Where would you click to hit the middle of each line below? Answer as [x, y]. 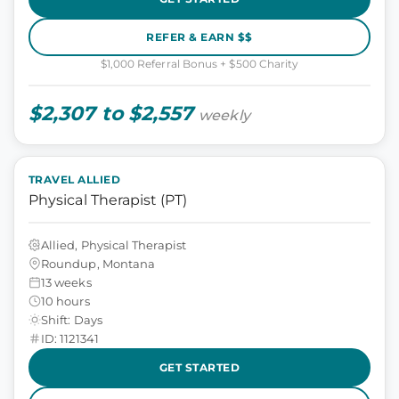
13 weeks [66, 282]
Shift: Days [72, 319]
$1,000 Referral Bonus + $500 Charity [199, 64]
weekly [224, 115]
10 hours [65, 301]
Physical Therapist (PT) [108, 200]
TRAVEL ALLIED [75, 179]
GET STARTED [199, 367]
